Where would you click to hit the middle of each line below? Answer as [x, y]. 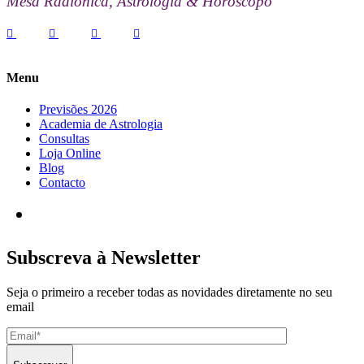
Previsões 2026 [78, 110]
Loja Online [70, 154]
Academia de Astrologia [101, 124]
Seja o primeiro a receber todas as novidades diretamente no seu [169, 292]
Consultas [64, 139]
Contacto [62, 183]
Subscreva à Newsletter [104, 258]
